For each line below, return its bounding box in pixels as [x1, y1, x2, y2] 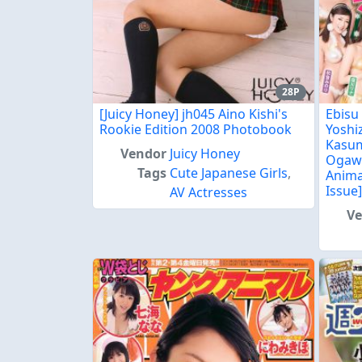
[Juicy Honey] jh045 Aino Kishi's [99, 105, 288, 124]
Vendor [120, 145, 167, 163]
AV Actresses [170, 183, 248, 202]
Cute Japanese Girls [170, 164, 288, 183]
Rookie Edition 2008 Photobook [99, 120, 292, 139]
